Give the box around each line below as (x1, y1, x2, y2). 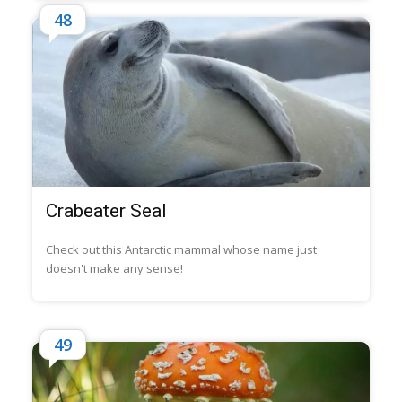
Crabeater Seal (45, 199, 167, 222)
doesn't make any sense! (45, 259, 183, 276)
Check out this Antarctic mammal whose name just (45, 240, 317, 258)
